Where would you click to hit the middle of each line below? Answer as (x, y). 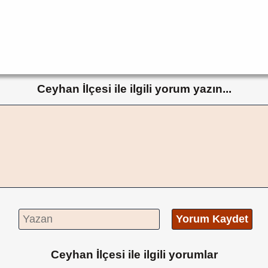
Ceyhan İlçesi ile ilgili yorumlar (134, 254)
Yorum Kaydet (212, 219)
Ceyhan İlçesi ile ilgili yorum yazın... (134, 88)
